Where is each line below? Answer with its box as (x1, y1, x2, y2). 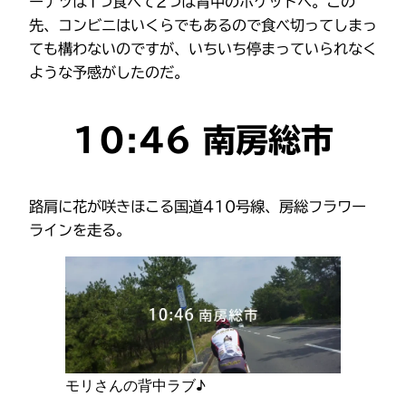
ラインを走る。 (29, 223, 130, 238)
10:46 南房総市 (72, 123, 333, 157)
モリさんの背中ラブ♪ (65, 376, 206, 395)
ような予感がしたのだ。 (29, 65, 188, 81)
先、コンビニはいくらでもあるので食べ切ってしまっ (29, 18, 377, 34)
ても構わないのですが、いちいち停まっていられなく (29, 42, 377, 57)
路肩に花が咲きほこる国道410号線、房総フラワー (29, 199, 366, 215)
